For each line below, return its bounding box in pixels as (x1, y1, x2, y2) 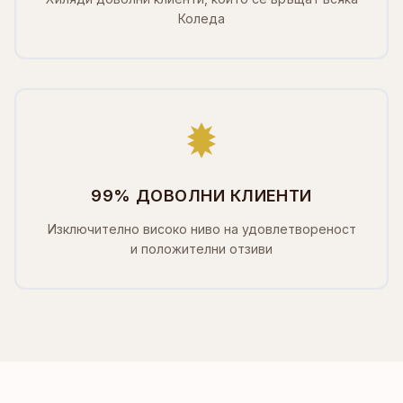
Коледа (178, 10, 225, 26)
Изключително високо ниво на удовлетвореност (47, 220, 356, 237)
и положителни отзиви (130, 240, 273, 256)
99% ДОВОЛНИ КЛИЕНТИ (91, 185, 312, 205)
